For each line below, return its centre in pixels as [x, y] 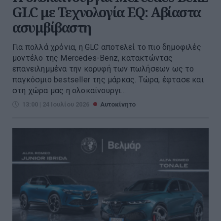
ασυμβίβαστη [52, 28]
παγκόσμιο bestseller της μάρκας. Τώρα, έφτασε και [108, 80]
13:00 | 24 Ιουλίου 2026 [56, 105]
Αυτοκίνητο [118, 105]
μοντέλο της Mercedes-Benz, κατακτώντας [93, 58]
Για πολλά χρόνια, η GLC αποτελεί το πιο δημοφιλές [107, 47]
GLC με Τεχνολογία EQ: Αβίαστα [107, 12]
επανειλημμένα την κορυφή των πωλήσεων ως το [103, 69]
